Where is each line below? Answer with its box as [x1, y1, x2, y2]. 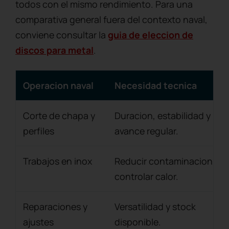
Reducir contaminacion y [114, 155, 219, 168]
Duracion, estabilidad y [114, 109, 211, 122]
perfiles [23, 125, 54, 138]
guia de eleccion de [108, 29, 193, 41]
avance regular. [114, 125, 178, 138]
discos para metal [15, 44, 94, 57]
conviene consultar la [15, 29, 108, 41]
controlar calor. [114, 170, 178, 183]
